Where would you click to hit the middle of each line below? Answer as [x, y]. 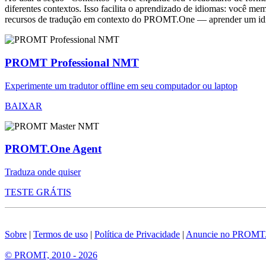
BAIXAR [23, 106]
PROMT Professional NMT [72, 63]
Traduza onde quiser [43, 172]
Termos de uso [61, 235]
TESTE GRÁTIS [38, 192]
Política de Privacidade [137, 235]
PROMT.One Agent [53, 149]
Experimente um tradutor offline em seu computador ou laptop [121, 85]
